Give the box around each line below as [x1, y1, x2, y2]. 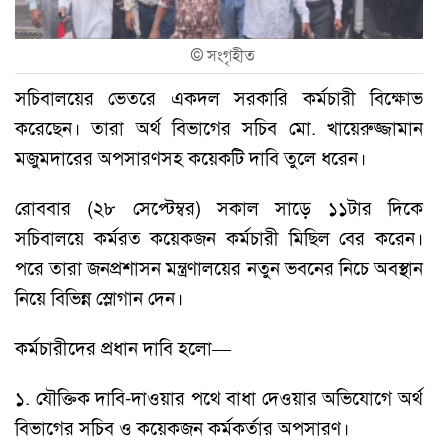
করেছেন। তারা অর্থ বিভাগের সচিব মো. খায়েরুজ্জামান [15, 116, 423, 140]
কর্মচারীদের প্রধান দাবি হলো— [15, 336, 231, 360]
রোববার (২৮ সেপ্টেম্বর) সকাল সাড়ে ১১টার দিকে [15, 196, 423, 220]
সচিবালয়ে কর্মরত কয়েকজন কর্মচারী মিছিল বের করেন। [15, 226, 423, 250]
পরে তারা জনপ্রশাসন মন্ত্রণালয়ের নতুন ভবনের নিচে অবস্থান [15, 256, 423, 280]
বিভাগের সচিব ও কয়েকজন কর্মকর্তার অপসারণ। [15, 416, 349, 440]
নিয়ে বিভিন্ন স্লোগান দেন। [15, 286, 183, 310]
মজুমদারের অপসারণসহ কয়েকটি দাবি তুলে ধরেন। [15, 146, 366, 170]
